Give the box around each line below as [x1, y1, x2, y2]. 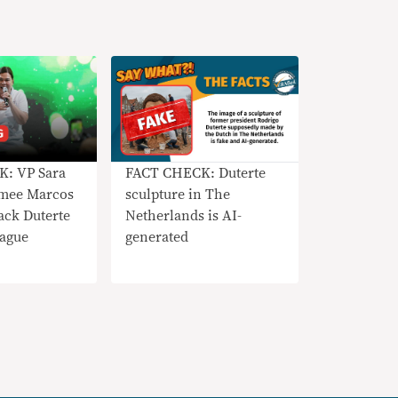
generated [124, 229, 188, 244]
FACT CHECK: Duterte [124, 165, 219, 180]
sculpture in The [124, 187, 230, 202]
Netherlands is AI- [124, 208, 242, 223]
